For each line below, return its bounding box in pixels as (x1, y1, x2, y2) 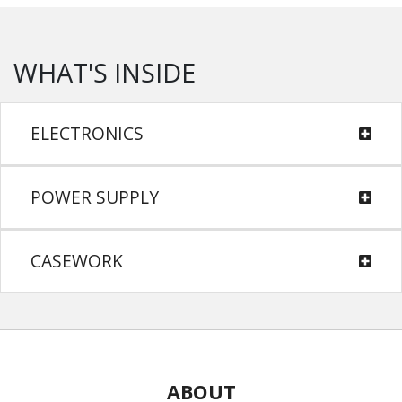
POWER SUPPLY (31, 184, 159, 209)
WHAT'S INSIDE (13, 54, 196, 90)
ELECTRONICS (31, 120, 144, 145)
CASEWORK (31, 248, 123, 273)
